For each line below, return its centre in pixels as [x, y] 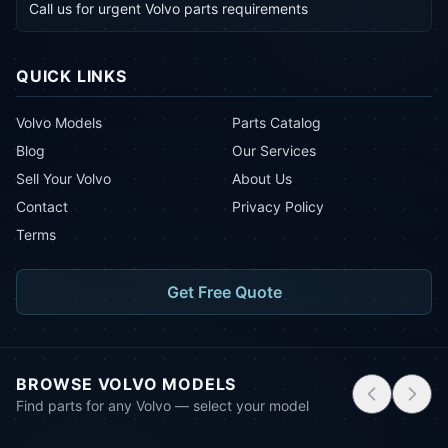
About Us [262, 178]
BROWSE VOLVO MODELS [126, 384]
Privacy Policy [278, 206]
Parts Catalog [276, 122]
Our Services [274, 150]
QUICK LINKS [71, 76]
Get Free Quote [224, 292]
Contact [42, 206]
